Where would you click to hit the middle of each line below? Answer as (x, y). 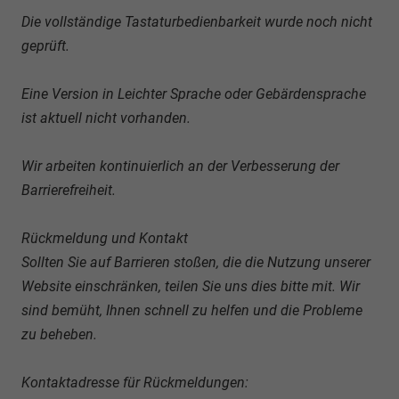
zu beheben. (59, 334)
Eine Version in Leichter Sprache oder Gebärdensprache (194, 94)
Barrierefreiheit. (69, 190)
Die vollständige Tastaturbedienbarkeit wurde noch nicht (197, 22)
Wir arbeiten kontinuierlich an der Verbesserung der (180, 166)
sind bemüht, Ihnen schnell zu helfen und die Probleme (192, 310)
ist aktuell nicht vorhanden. (106, 118)
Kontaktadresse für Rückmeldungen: (135, 383)
